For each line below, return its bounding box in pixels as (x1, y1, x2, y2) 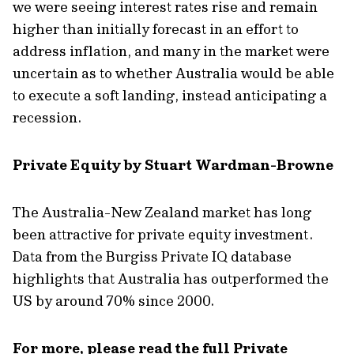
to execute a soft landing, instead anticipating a (13, 86, 327, 104)
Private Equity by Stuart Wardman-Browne (13, 156, 333, 174)
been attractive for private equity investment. (13, 225, 313, 243)
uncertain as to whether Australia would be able (13, 64, 334, 82)
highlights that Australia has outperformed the (13, 269, 329, 288)
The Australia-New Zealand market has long (13, 203, 311, 221)
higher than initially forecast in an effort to (13, 20, 299, 38)
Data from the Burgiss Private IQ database (13, 247, 292, 265)
